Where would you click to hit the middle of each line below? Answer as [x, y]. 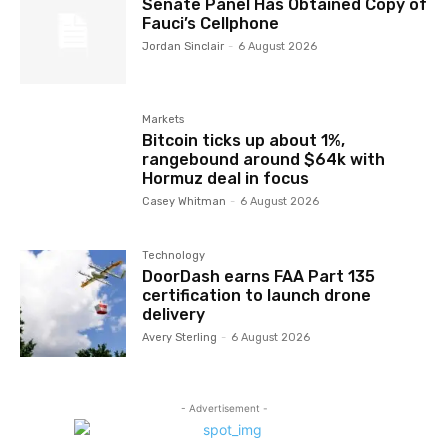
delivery [174, 315]
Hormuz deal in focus [226, 179]
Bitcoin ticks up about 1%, [244, 141]
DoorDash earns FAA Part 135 [259, 277]
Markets [163, 120]
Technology [174, 256]
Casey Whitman [184, 202]
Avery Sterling [180, 338]
